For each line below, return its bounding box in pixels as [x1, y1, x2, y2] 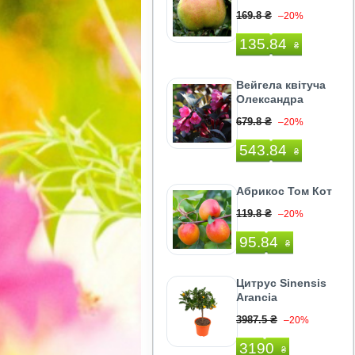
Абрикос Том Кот [236, 185, 332, 197]
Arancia [236, 291, 277, 303]
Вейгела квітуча [236, 78, 326, 91]
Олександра [236, 93, 303, 105]
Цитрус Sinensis [236, 277, 326, 289]
